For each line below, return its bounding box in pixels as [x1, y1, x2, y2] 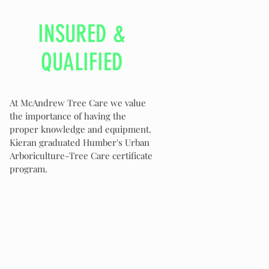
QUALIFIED [40, 48, 123, 76]
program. [10, 163, 50, 175]
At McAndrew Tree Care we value [10, 97, 146, 109]
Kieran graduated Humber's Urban [10, 136, 150, 148]
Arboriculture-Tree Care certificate [10, 150, 153, 162]
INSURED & [38, 20, 125, 48]
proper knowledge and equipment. [10, 123, 151, 135]
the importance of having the [10, 110, 126, 122]
